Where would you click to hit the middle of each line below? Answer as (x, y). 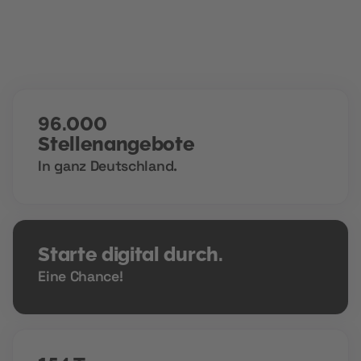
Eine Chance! (81, 277)
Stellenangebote (116, 145)
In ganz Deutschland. (108, 166)
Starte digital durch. (131, 255)
